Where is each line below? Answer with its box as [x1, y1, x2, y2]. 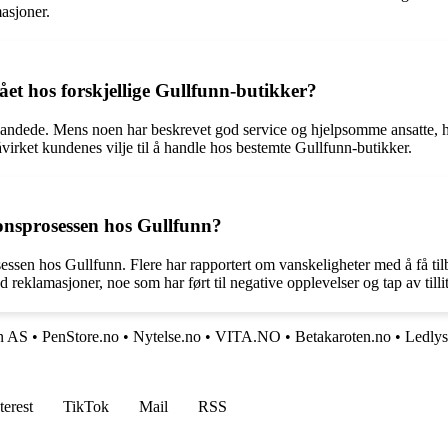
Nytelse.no [133, 328, 201, 346]
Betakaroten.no [295, 328, 391, 346]
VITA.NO [215, 328, 281, 346]
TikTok [63, 398, 109, 416]
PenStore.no [42, 328, 119, 346]
